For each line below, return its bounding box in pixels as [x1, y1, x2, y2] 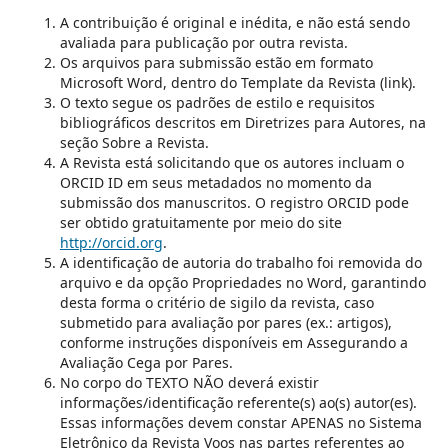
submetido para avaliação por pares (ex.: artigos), [59, 312, 392, 332]
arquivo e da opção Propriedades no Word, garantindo [59, 272, 426, 292]
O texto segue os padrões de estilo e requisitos [59, 92, 375, 112]
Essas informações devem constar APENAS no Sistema [59, 412, 422, 432]
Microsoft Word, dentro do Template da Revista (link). [59, 72, 416, 92]
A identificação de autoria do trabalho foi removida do [59, 252, 422, 272]
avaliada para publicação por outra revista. [59, 32, 348, 52]
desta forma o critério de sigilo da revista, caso [59, 292, 374, 312]
